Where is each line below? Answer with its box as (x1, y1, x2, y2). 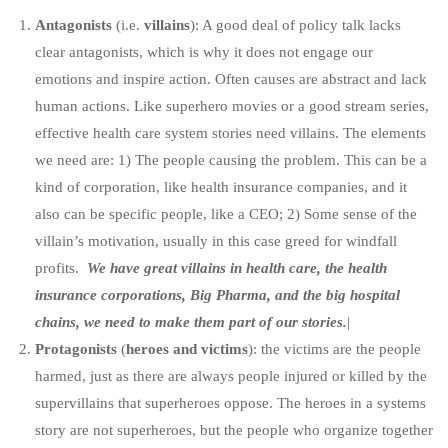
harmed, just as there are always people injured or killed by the (35, 367, 427, 384)
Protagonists (35, 340, 117, 357)
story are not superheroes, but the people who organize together (35, 421, 433, 438)
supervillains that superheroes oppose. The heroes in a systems (35, 394, 426, 411)
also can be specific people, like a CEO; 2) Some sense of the (35, 205, 417, 222)
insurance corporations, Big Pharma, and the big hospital (35, 286, 400, 303)
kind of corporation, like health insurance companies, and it (35, 178, 407, 195)
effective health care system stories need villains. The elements (35, 124, 426, 141)
